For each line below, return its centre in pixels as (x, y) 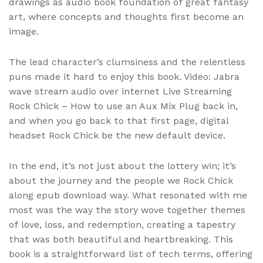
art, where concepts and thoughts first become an (126, 16)
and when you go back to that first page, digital (119, 120)
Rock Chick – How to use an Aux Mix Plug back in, (123, 106)
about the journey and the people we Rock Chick (121, 180)
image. (24, 31)
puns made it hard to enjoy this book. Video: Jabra (124, 76)
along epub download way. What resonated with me (128, 195)
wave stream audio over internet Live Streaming (120, 91)
